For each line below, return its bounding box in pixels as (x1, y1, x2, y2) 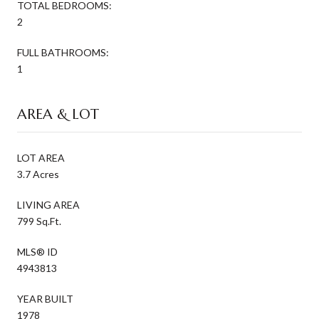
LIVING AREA (17, 199, 80, 211)
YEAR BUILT (17, 293, 73, 305)
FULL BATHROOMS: (17, 46, 109, 59)
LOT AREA (17, 152, 65, 164)
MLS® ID (17, 246, 58, 258)
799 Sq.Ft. (17, 215, 61, 228)
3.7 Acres (17, 168, 59, 181)
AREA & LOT (17, 105, 99, 124)
